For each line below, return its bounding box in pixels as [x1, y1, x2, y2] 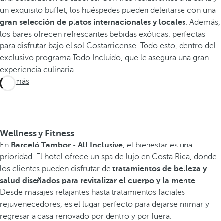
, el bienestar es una [123, 141, 192, 150]
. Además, [185, 18, 220, 27]
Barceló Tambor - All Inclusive [11, 141, 123, 150]
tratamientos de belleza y [112, 164, 207, 174]
